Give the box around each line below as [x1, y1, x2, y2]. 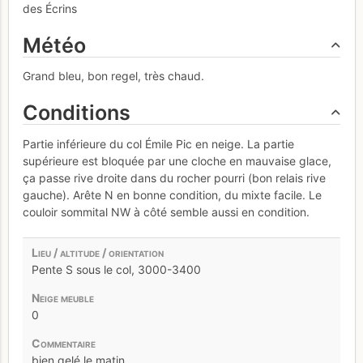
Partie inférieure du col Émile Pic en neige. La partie [23, 136, 294, 151]
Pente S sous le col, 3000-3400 [31, 262, 201, 276]
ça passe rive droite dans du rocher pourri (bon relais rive [23, 170, 326, 185]
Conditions [23, 100, 130, 126]
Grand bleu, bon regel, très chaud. [23, 69, 204, 83]
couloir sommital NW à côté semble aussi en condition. [23, 204, 310, 219]
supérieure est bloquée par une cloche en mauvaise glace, [23, 153, 331, 168]
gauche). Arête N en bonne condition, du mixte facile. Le [23, 187, 322, 202]
